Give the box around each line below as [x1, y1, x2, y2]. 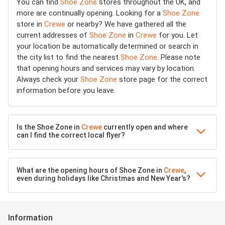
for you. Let [157, 31, 198, 40]
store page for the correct [117, 75, 207, 84]
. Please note [157, 53, 200, 62]
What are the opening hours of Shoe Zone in [17, 166, 164, 174]
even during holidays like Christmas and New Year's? [17, 174, 190, 182]
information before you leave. [17, 86, 116, 95]
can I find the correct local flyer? [17, 131, 125, 139]
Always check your [17, 75, 80, 84]
